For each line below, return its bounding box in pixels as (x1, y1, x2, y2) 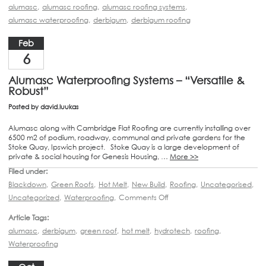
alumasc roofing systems (102, 2, 185, 11)
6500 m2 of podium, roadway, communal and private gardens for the (8, 132, 245, 142)
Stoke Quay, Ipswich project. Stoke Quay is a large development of (8, 142, 239, 151)
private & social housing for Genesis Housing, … (8, 151, 170, 161)
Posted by (8, 102, 40, 111)
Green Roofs (51, 179, 94, 189)
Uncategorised (201, 179, 252, 189)
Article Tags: (8, 213, 49, 222)
